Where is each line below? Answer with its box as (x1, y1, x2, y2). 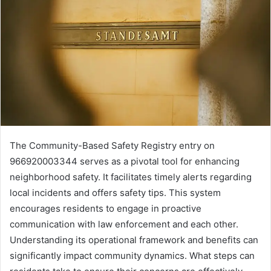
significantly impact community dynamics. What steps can (10, 250, 255, 262)
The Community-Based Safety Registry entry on (10, 140, 215, 152)
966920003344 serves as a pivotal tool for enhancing (10, 155, 240, 168)
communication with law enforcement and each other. (10, 218, 238, 230)
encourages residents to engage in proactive (10, 203, 201, 215)
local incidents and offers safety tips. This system (10, 187, 221, 199)
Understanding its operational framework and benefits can (10, 234, 258, 246)
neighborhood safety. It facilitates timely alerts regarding (10, 171, 252, 183)
